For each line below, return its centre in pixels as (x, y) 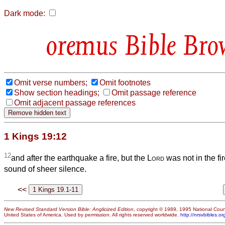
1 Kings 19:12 (35, 136)
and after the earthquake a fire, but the (79, 158)
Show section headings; (57, 92)
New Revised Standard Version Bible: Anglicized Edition (69, 209)
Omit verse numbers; (51, 82)
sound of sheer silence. (45, 169)
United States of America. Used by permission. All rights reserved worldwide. (92, 214)
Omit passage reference (154, 92)
